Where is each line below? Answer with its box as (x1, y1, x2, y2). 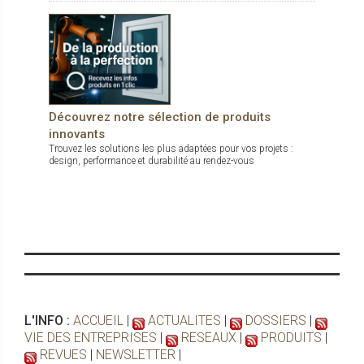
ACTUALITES (148, 313, 221, 329)
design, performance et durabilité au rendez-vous (49, 155, 254, 167)
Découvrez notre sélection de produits (49, 110, 271, 125)
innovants (49, 127, 105, 142)
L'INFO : (24, 313, 73, 329)
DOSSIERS (245, 313, 306, 329)
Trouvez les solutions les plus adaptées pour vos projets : (49, 143, 293, 155)
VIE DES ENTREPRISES (24, 330, 157, 346)
